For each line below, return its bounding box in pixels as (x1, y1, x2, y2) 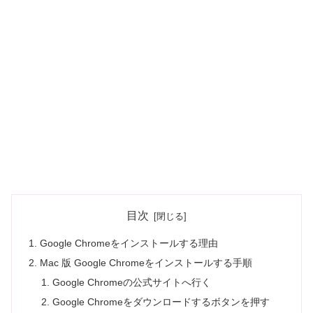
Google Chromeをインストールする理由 (40, 238, 219, 249)
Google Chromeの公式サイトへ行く (52, 277, 211, 289)
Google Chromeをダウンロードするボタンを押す (52, 296, 270, 308)
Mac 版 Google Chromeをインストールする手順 (40, 257, 253, 269)
